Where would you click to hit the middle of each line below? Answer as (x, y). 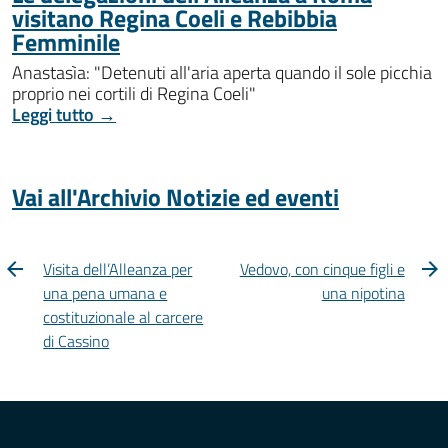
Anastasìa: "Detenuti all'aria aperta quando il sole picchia (222, 73)
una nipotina (363, 293)
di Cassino (76, 341)
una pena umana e (105, 293)
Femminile (66, 42)
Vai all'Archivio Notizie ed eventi (175, 197)
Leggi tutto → (64, 115)
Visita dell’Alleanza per (118, 269)
